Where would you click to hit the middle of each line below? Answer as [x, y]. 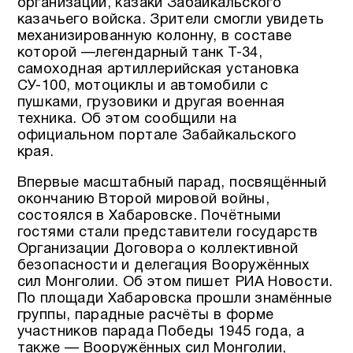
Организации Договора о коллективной [158, 249]
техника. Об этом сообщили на [126, 119]
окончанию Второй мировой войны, [143, 199]
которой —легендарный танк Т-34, [139, 53]
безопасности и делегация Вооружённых [163, 266]
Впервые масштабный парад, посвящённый [172, 183]
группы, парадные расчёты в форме [145, 315]
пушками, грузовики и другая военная [151, 102]
